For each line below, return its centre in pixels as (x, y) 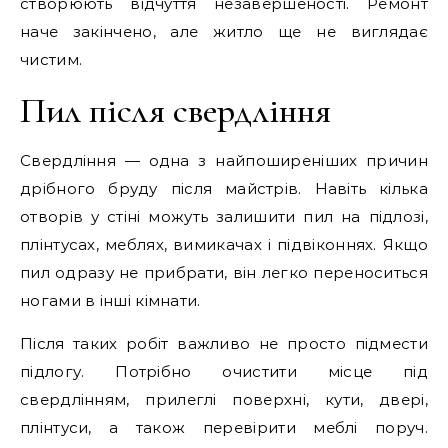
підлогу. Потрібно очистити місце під (224, 371)
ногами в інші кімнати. (110, 300)
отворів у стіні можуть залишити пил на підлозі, (224, 216)
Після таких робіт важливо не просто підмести (224, 343)
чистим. (51, 59)
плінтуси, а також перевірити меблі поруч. (224, 427)
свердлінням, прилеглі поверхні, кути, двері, (224, 399)
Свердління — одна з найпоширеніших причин (224, 160)
